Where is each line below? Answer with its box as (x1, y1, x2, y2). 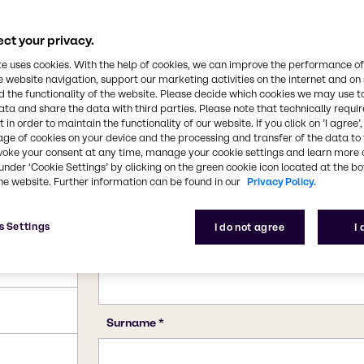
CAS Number (182, 15, 262, 30)
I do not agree (214, 221, 285, 233)
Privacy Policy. (247, 175, 316, 188)
